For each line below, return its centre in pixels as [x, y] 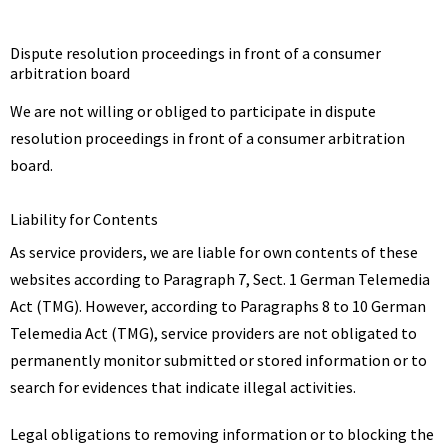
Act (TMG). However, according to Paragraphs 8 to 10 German [218, 306]
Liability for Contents [84, 219]
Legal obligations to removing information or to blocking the [222, 434]
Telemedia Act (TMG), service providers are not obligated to [213, 333]
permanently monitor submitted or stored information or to [218, 360]
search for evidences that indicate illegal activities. [183, 387]
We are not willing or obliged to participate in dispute [193, 111]
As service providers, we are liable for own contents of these [214, 252]
